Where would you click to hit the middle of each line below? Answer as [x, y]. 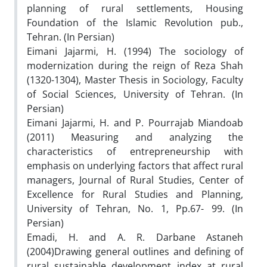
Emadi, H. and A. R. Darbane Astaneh [135, 237]
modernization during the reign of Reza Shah [135, 65]
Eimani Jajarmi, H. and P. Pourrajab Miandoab [135, 122]
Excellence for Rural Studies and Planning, [135, 194]
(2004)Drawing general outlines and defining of [135, 251]
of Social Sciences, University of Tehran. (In [135, 94]
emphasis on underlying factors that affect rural [135, 165]
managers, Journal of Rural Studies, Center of [135, 180]
